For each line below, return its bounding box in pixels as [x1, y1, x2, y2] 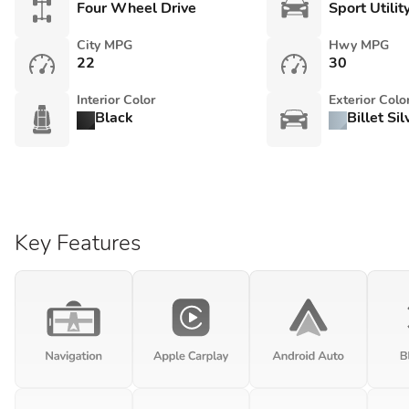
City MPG [77, 37, 132, 54]
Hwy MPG [328, 37, 389, 54]
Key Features [15, 228, 141, 257]
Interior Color [77, 91, 155, 109]
